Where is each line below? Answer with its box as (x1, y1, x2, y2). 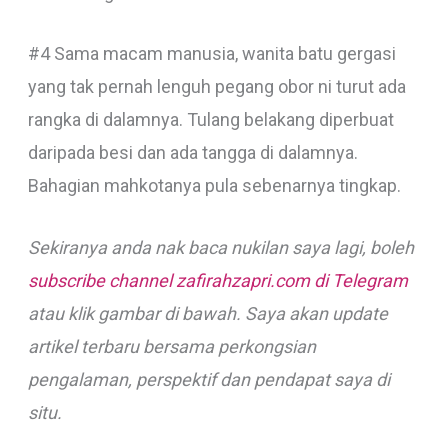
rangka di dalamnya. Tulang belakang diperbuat (27, 109, 394, 131)
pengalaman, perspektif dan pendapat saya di (27, 369, 390, 391)
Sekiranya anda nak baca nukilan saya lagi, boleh (27, 237, 414, 259)
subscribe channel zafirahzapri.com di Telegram (27, 270, 408, 292)
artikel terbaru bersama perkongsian (27, 336, 316, 358)
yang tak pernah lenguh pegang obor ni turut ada (27, 76, 406, 98)
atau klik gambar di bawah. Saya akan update (27, 303, 388, 325)
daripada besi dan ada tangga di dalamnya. (27, 142, 358, 164)
